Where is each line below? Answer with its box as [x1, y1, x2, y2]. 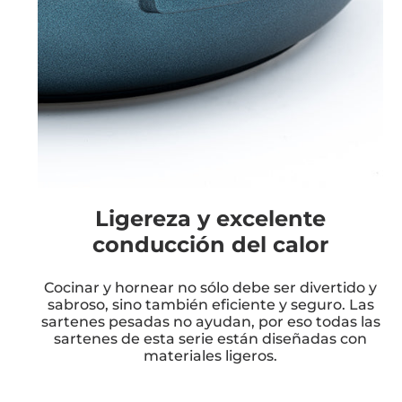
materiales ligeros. [144, 346, 277, 364]
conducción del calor [92, 231, 328, 258]
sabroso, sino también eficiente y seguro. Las [47, 295, 374, 313]
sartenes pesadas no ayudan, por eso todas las [40, 312, 380, 330]
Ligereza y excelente [95, 205, 326, 232]
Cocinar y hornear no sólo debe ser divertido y [44, 278, 377, 296]
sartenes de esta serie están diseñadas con [54, 329, 367, 347]
